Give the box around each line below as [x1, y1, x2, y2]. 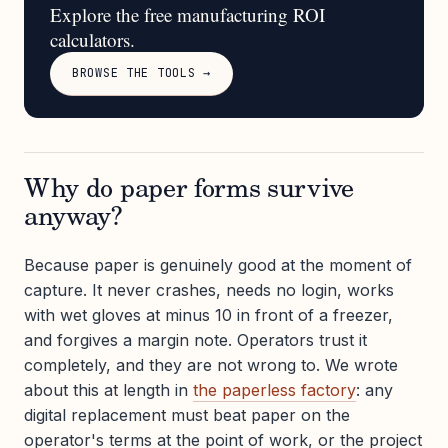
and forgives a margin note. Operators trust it [24, 329, 367, 350]
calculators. [50, 26, 135, 52]
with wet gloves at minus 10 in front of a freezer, [24, 304, 393, 325]
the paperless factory [193, 379, 356, 400]
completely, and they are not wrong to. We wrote [24, 354, 398, 375]
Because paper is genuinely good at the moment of [24, 254, 412, 275]
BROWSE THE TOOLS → [72, 64, 211, 81]
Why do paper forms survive [24, 177, 354, 204]
